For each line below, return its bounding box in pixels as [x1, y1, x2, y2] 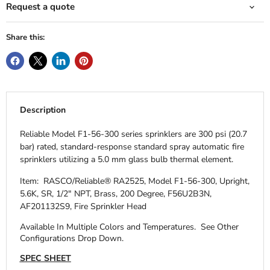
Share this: [6, 32, 45, 43]
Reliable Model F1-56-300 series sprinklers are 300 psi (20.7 [19, 128, 247, 140]
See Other [200, 221, 239, 233]
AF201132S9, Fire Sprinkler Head [19, 200, 146, 212]
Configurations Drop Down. [19, 232, 124, 244]
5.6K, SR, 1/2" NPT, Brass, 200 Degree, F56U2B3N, [19, 187, 212, 199]
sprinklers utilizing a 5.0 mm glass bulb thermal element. [19, 154, 233, 166]
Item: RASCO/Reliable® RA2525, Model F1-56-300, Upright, [19, 175, 250, 187]
